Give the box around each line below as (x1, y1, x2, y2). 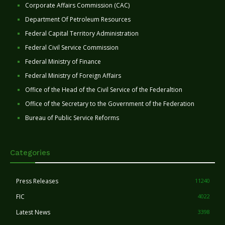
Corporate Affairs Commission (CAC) (25, 1, 130, 10)
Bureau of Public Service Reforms (25, 114, 119, 123)
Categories (10, 148, 50, 158)
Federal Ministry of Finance (25, 57, 101, 66)
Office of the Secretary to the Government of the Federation (25, 99, 194, 108)
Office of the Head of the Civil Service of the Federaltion (25, 85, 182, 94)
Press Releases (16, 177, 58, 186)
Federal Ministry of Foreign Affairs (25, 71, 121, 80)
